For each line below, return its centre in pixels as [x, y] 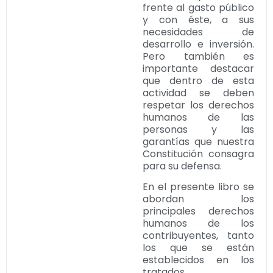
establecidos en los [198, 260]
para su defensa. [182, 166]
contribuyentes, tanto [198, 235]
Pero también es [198, 56]
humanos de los [198, 223]
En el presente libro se [198, 186]
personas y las [198, 129]
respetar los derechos [198, 105]
